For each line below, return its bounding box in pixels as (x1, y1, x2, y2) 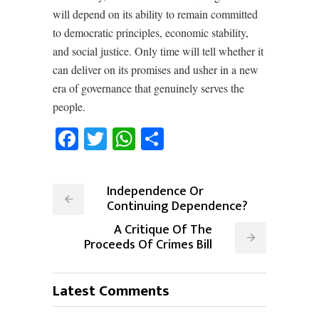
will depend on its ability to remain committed (53, 6, 258, 21)
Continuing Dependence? (107, 196, 248, 217)
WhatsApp (135, 123, 250, 154)
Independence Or (107, 181, 204, 202)
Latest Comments (53, 278, 169, 303)
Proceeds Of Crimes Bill (84, 234, 212, 256)
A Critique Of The (114, 219, 212, 241)
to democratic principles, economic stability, (53, 25, 249, 40)
